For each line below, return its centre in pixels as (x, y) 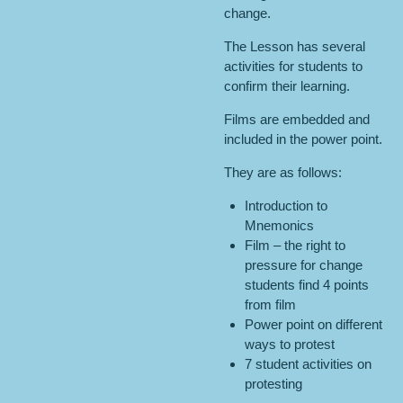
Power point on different (313, 324)
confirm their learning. (287, 86)
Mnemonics (279, 225)
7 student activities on (308, 364)
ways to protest (289, 344)
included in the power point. (303, 139)
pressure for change (303, 265)
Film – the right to (295, 245)
